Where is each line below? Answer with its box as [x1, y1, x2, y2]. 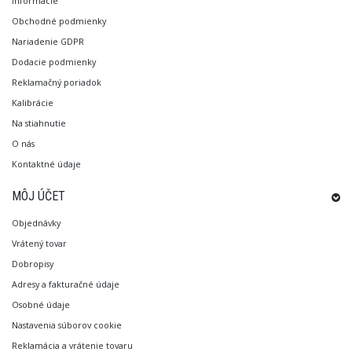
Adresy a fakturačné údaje [12, 277, 119, 290]
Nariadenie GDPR [12, 35, 84, 47]
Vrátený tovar [12, 236, 67, 249]
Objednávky [12, 216, 60, 229]
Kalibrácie [12, 96, 53, 108]
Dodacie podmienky [12, 55, 96, 68]
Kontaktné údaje [12, 157, 81, 170]
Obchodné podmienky [12, 14, 106, 27]
